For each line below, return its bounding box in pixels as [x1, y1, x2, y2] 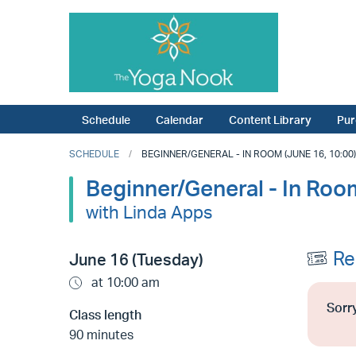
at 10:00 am [88, 274, 160, 291]
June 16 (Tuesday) [69, 250, 203, 270]
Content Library [229, 112, 311, 127]
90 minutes [69, 327, 133, 343]
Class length [69, 307, 141, 323]
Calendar [156, 112, 203, 127]
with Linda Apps [86, 200, 212, 223]
